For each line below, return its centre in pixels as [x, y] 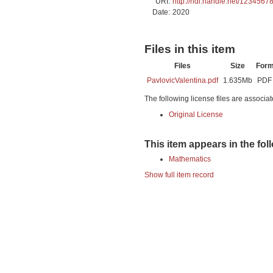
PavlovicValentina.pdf [183, 80]
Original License [196, 114]
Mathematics [190, 159]
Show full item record [179, 175]
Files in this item [190, 49]
